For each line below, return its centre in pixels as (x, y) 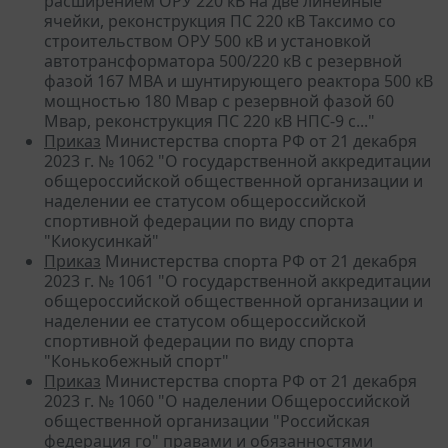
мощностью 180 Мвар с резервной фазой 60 (219, 100)
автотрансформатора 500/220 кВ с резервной (223, 60)
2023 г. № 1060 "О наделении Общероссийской (227, 400)
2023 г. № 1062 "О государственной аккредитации (237, 160)
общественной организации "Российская (207, 420)
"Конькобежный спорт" (136, 360)
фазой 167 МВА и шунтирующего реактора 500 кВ (238, 80)
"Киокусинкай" (101, 240)
